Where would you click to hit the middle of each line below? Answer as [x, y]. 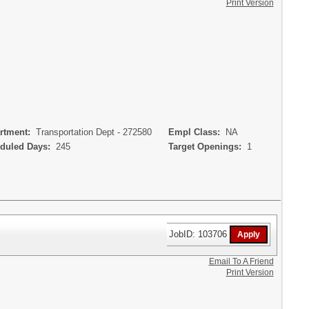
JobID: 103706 [200, 234]
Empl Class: [193, 132]
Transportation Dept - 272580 [94, 132]
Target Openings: [203, 147]
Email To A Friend [241, 261]
